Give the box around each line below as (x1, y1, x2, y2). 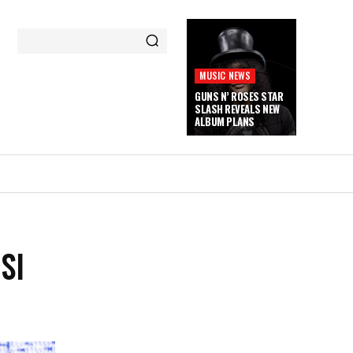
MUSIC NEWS (199, 69, 251, 82)
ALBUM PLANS (195, 113, 255, 129)
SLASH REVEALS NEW (195, 101, 280, 117)
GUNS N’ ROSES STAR (195, 88, 284, 104)
